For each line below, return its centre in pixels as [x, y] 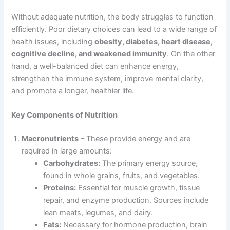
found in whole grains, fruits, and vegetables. [122, 176]
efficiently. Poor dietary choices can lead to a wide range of [114, 29]
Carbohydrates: [72, 164]
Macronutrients [50, 139]
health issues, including [53, 41]
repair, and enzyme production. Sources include [126, 200]
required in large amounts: [67, 151]
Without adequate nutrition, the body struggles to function [113, 17]
